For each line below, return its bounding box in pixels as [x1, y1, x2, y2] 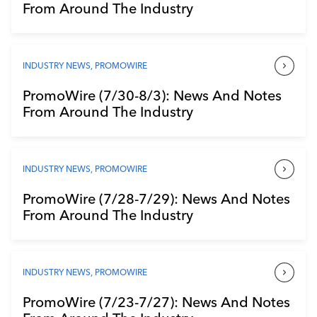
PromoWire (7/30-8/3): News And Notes [23, 86, 282, 104]
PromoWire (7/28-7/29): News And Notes [23, 189, 290, 207]
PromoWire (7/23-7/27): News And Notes [23, 292, 290, 311]
